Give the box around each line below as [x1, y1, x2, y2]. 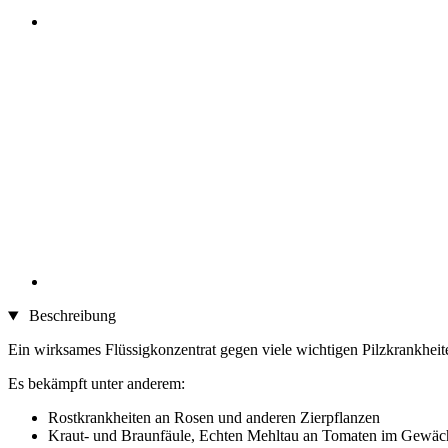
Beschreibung [24, 307, 116, 325]
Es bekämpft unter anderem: [8, 375, 185, 393]
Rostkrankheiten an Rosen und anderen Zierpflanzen [48, 409, 380, 427]
